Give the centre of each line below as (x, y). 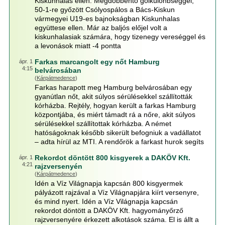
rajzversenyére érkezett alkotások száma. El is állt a (117, 219)
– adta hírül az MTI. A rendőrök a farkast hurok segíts (119, 142)
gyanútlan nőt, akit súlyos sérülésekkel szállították (113, 96)
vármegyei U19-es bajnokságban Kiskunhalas (107, 19)
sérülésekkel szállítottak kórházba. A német (103, 124)
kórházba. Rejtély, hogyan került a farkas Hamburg (115, 105)
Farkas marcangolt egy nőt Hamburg (97, 62)
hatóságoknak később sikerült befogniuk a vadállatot (118, 133)
